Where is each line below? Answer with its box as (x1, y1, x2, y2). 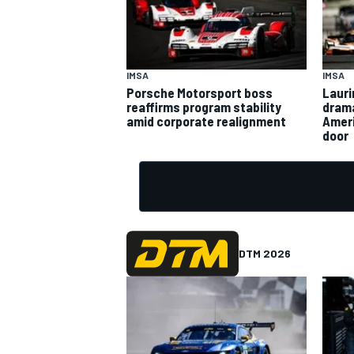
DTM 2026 (239, 246, 291, 260)
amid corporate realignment (126, 112, 286, 129)
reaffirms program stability (126, 98, 281, 115)
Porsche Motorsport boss (126, 84, 273, 100)
